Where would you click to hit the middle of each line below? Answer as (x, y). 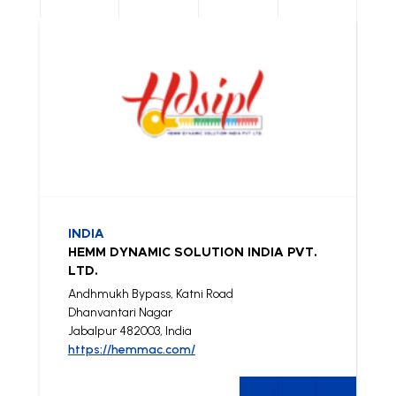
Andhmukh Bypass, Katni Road (150, 293)
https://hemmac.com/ (131, 349)
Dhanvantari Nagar (120, 312)
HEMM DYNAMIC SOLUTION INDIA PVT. (192, 252)
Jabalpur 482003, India (129, 331)
